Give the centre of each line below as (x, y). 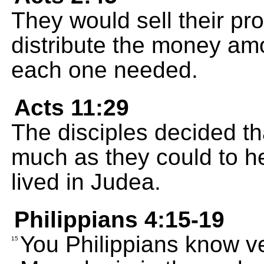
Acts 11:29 (72, 108)
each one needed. (105, 70)
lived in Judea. (86, 182)
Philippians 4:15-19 (119, 220)
